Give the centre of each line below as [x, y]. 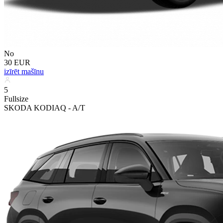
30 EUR [17, 62]
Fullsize [16, 99]
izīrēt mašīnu [24, 71]
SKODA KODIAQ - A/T [45, 108]
